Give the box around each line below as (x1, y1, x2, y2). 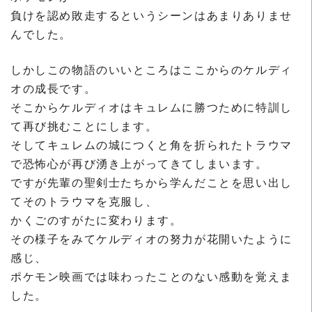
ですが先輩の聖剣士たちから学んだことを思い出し (10, 173, 292, 190)
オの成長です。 (10, 79, 97, 96)
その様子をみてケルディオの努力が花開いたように (10, 230, 292, 247)
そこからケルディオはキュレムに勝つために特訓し (10, 98, 292, 115)
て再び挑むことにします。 (10, 117, 158, 134)
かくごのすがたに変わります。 (10, 211, 182, 228)
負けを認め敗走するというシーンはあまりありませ (10, 6, 292, 23)
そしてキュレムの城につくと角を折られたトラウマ (10, 136, 292, 153)
